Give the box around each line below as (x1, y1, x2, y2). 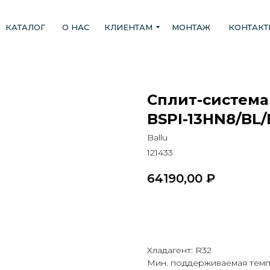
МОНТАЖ (172, 22, 210, 32)
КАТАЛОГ (5, 22, 45, 32)
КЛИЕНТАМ (104, 22, 152, 32)
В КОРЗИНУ (165, 206, 206, 219)
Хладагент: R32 (147, 245, 212, 256)
